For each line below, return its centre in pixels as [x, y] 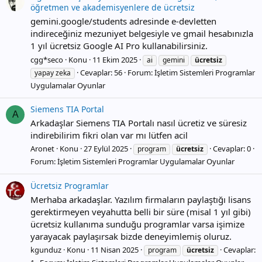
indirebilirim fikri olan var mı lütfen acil [109, 135]
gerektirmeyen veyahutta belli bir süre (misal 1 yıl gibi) [141, 211]
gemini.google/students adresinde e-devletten [123, 21]
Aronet [42, 149]
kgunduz [46, 250]
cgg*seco [47, 59]
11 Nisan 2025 [115, 250]
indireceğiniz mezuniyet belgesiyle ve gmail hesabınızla [142, 33]
